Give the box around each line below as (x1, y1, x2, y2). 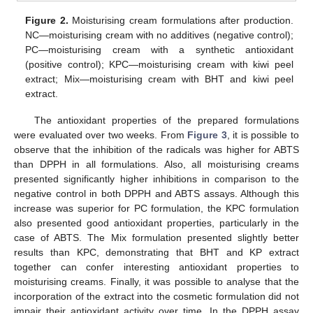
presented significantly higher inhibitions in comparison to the (14, 173, 299, 184)
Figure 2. (25, 14, 68, 26)
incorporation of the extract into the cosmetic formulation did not (14, 290, 299, 302)
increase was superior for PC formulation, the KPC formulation (14, 202, 299, 214)
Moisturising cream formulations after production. (68, 14, 293, 26)
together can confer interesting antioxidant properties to (14, 261, 299, 272)
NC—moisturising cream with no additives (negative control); (25, 29, 293, 41)
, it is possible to (226, 129, 300, 140)
